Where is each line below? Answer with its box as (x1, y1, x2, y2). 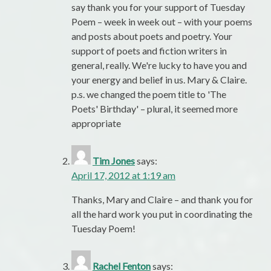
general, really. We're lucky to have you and (71, 59, 247, 71)
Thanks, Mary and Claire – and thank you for (71, 194, 253, 206)
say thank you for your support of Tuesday (71, 1, 245, 13)
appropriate (71, 117, 121, 129)
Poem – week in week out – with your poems (71, 16, 252, 28)
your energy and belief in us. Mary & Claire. (71, 74, 247, 86)
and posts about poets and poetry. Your (71, 30, 232, 42)
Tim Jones (93, 155, 135, 167)
